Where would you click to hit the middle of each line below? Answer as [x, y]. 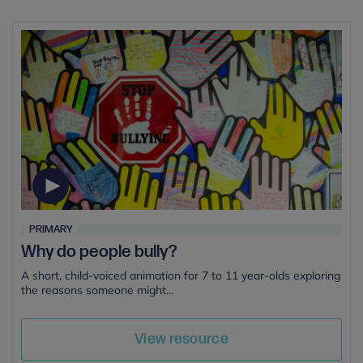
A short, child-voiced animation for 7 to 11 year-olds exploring [181, 276]
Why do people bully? [99, 252]
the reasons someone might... [97, 290]
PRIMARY [51, 230]
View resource [181, 340]
